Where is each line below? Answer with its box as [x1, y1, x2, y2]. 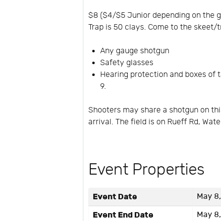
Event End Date [93, 210, 154, 220]
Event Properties [88, 160, 205, 179]
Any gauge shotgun [100, 46, 170, 56]
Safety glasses [100, 58, 154, 68]
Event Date [93, 191, 138, 202]
